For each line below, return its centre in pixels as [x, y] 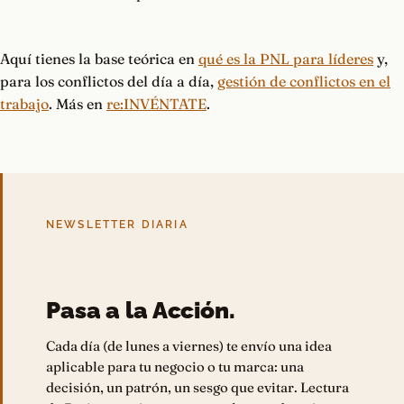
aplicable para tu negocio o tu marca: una [175, 367]
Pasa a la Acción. [141, 311]
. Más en [78, 104]
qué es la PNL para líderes [286, 59]
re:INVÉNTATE [156, 104]
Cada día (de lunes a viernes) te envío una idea [189, 346]
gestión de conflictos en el [304, 82]
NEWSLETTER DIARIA [117, 225]
